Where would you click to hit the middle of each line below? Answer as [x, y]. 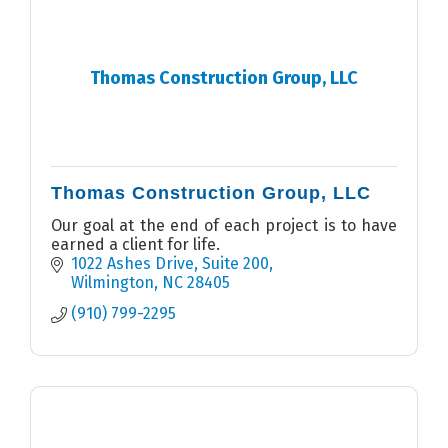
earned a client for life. [135, 245]
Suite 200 [235, 264]
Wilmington [112, 283]
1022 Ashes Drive [132, 264]
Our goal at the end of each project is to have [224, 226]
